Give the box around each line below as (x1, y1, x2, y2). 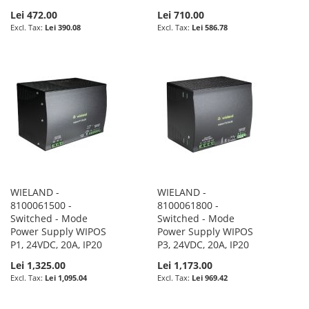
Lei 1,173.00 (157, 258, 213, 272)
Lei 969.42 (192, 272, 228, 283)
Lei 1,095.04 (45, 272, 87, 283)
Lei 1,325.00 (10, 258, 66, 272)
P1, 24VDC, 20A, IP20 (10, 237, 102, 251)
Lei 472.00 (10, 8, 57, 21)
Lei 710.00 (157, 8, 205, 21)
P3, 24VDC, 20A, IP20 (157, 237, 250, 251)
